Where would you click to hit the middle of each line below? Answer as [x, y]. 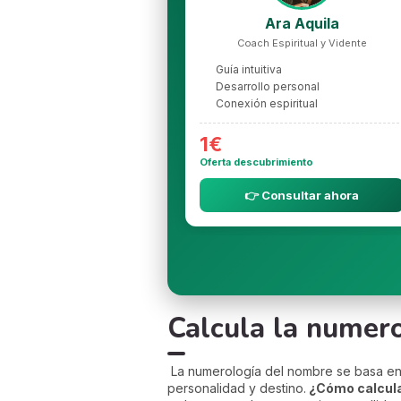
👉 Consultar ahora [302, 195]
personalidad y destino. [237, 388]
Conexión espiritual [267, 103]
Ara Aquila [302, 23]
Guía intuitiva [249, 69]
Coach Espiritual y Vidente [302, 43]
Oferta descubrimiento [256, 162]
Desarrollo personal [268, 86]
